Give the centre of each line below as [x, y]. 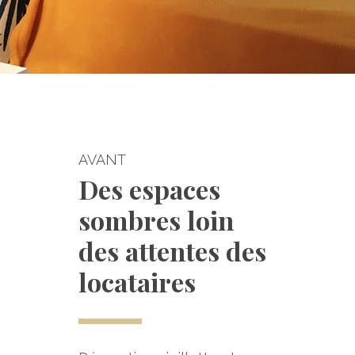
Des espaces [149, 189]
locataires [137, 282]
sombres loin [156, 220]
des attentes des [172, 251]
